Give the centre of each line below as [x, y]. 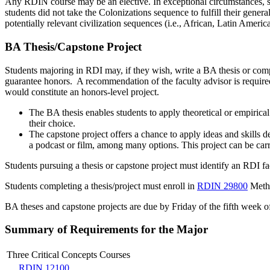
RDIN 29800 [222, 186]
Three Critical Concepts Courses [68, 255]
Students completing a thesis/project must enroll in [101, 186]
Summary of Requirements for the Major [106, 230]
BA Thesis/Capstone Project [73, 46]
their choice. [52, 123]
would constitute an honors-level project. [82, 92]
